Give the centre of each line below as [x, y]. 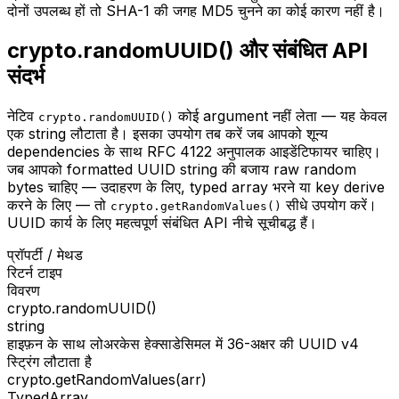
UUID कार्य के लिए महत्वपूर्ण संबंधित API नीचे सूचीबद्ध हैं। [162, 222]
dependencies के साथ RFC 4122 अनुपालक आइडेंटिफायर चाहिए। [194, 151]
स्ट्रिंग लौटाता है [49, 361]
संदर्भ [26, 76]
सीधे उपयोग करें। [331, 204]
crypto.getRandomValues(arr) [107, 379]
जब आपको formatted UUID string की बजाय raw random [182, 169]
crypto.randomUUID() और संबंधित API [187, 50]
